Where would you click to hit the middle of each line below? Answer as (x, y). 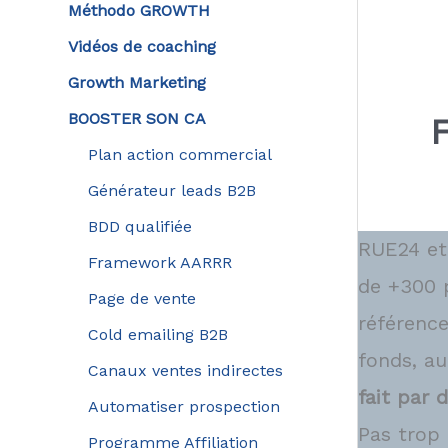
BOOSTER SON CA (136, 118)
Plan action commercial (179, 154)
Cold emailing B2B (157, 334)
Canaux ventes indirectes (185, 370)
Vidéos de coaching (141, 46)
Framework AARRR (159, 262)
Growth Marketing (136, 82)
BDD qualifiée (139, 226)
